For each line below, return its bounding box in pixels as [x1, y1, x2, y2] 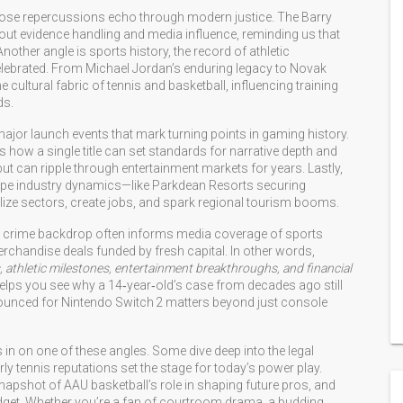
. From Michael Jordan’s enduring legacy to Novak [46, 61, 327, 76]
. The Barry [272, 10, 332, 24]
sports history [89, 44, 168, 58]
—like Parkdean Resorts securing [121, 178, 306, 193]
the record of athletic [174, 44, 290, 58]
